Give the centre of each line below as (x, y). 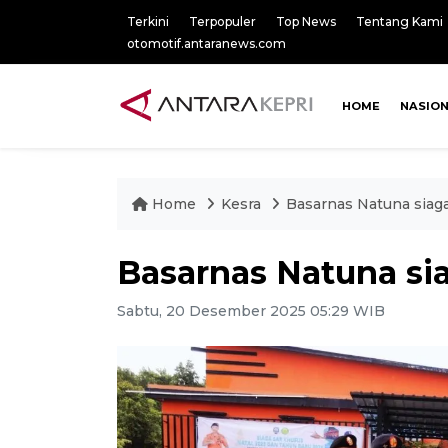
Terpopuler (222, 21)
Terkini (148, 21)
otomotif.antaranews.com (206, 43)
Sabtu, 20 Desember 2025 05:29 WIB (251, 311)
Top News (306, 21)
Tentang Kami (399, 21)
